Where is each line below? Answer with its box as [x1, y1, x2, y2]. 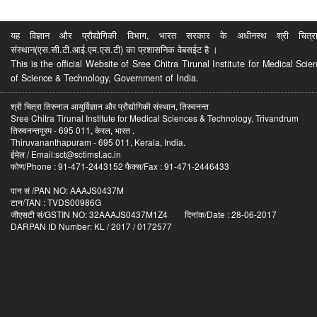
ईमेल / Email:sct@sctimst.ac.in [11, 147, 121, 160]
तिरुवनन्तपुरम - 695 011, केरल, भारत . [11, 123, 134, 136]
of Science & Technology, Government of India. [11, 71, 199, 84]
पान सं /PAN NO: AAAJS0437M [11, 183, 124, 196]
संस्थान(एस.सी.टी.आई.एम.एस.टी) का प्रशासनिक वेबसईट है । [11, 42, 218, 56]
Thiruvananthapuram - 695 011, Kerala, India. [11, 135, 185, 148]
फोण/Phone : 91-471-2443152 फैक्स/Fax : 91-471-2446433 [11, 159, 229, 172]
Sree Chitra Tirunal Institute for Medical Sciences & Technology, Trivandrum [11, 111, 299, 124]
